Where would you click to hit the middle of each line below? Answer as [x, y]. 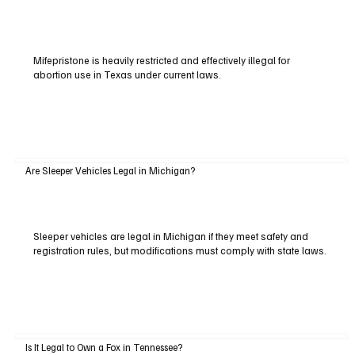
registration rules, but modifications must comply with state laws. [179, 251]
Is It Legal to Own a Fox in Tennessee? [103, 347]
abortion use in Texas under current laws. [127, 74]
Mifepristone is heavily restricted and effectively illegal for [161, 60]
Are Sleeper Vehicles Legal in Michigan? [110, 171]
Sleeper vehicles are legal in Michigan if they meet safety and [170, 237]
